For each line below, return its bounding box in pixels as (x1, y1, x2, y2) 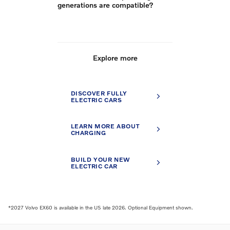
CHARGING (70, 129, 106, 137)
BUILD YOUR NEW (70, 156, 131, 164)
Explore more (92, 53, 138, 62)
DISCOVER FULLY (70, 89, 128, 97)
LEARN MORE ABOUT (70, 122, 140, 130)
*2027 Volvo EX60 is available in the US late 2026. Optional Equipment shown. (8, 204, 193, 210)
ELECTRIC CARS (70, 95, 122, 104)
